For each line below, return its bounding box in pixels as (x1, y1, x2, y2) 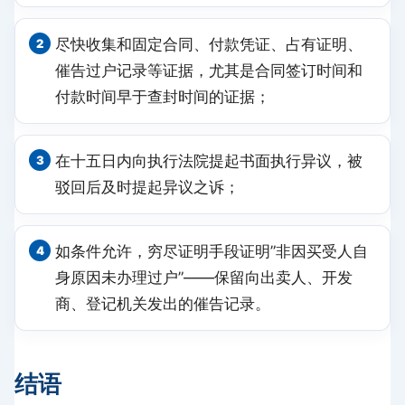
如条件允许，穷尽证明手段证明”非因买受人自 (55, 241, 368, 260)
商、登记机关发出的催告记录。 (55, 294, 270, 313)
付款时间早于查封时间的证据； (55, 87, 270, 106)
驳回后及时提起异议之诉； (55, 177, 240, 196)
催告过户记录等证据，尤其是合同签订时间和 (55, 61, 363, 80)
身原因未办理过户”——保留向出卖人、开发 (55, 268, 353, 287)
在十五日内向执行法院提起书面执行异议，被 (55, 151, 363, 170)
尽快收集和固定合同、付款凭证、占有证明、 (55, 34, 363, 53)
